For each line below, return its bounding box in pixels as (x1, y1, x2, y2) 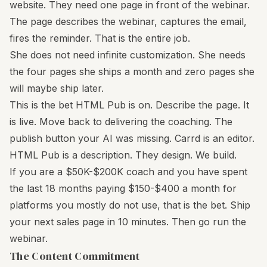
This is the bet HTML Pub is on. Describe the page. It (10, 99, 249, 111)
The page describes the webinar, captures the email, (10, 15, 247, 27)
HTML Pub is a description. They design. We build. (10, 149, 237, 161)
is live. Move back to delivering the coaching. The (10, 116, 232, 128)
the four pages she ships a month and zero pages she (10, 66, 254, 77)
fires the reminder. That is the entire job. (10, 32, 190, 44)
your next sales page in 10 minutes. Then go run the (10, 216, 246, 228)
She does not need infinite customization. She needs (10, 49, 246, 61)
